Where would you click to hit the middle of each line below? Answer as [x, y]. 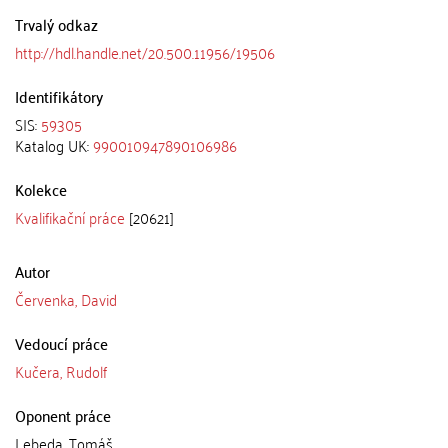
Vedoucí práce [61, 343]
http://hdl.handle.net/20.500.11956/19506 [145, 52]
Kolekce [41, 189]
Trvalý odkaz [56, 24]
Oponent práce [63, 415]
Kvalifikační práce [70, 217]
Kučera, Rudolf [61, 371]
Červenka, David [66, 299]
